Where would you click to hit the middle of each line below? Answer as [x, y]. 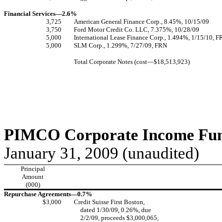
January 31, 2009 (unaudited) [102, 153]
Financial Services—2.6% [40, 14]
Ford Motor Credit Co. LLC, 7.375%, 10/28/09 [137, 29]
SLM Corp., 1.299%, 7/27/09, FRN [120, 45]
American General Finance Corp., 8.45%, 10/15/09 [141, 22]
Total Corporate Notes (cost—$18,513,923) [132, 62]
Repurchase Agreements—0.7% [48, 194]
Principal [33, 169]
